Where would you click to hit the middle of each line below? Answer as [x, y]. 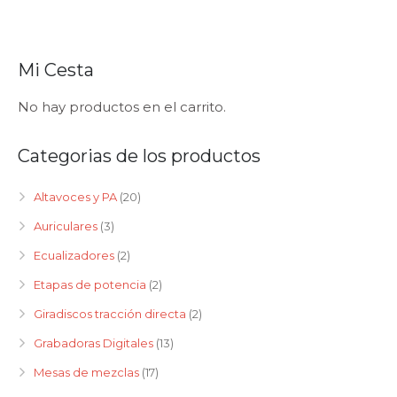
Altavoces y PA [75, 197]
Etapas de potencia [90, 284]
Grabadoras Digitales [93, 343]
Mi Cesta [56, 70]
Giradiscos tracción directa [110, 314]
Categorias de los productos [139, 156]
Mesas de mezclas [86, 372]
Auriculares [66, 226]
